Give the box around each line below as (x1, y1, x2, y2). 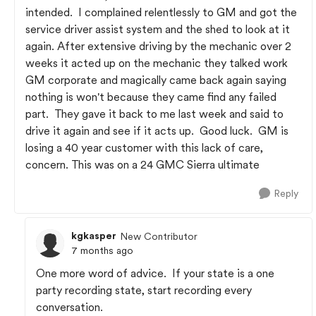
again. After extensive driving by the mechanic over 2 (25, 39, 291, 53)
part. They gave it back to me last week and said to (25, 107, 284, 121)
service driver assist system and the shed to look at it (25, 23, 290, 36)
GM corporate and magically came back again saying (25, 73, 286, 87)
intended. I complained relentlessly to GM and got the (25, 6, 297, 19)
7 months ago (71, 245, 133, 256)
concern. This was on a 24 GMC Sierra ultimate (25, 158, 260, 171)
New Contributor (120, 230, 197, 242)
